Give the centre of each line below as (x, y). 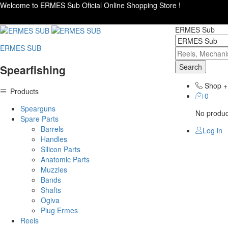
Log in (212, 130)
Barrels (52, 129)
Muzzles (54, 170)
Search (190, 67)
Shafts (51, 190)
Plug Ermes (59, 210)
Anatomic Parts (65, 160)
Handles (54, 139)
